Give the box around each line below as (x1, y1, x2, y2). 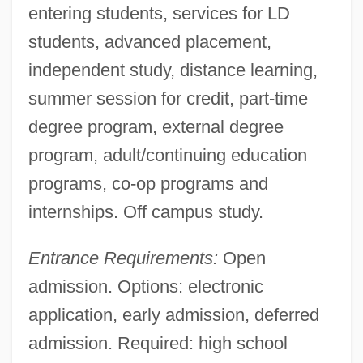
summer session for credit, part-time (28, 88, 308, 109)
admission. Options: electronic (28, 275, 263, 297)
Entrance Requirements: (28, 247, 218, 268)
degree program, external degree (28, 116, 284, 137)
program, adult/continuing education (28, 144, 307, 165)
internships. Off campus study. (28, 201, 263, 222)
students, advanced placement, (28, 31, 271, 52)
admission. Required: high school (28, 332, 288, 353)
